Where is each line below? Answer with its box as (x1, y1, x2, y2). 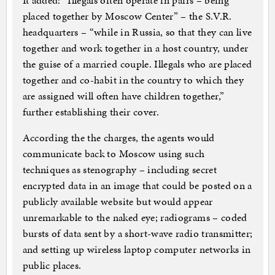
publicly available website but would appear (22, 194, 213, 209)
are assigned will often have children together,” (22, 88, 225, 104)
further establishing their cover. (22, 104, 160, 120)
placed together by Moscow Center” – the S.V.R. (22, 9, 232, 24)
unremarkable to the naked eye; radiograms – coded (22, 210, 247, 225)
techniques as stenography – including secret (22, 162, 217, 177)
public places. (22, 258, 82, 273)
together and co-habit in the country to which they (22, 72, 244, 88)
